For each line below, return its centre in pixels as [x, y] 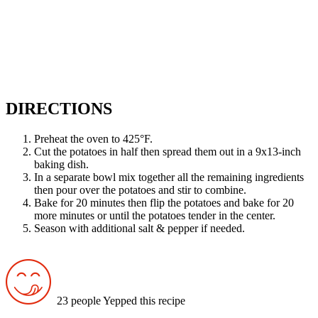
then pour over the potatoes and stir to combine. [140, 190]
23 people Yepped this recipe [118, 300]
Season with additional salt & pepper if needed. [139, 228]
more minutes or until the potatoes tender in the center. [155, 215]
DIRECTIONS [59, 108]
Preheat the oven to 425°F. [93, 138]
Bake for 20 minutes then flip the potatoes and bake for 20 [164, 202]
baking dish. [61, 164]
